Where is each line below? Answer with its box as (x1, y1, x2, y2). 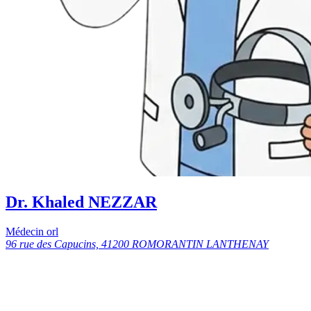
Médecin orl (6, 225, 58, 237)
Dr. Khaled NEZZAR (6, 192, 157, 211)
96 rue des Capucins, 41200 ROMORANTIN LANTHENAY (6, 237, 269, 250)
